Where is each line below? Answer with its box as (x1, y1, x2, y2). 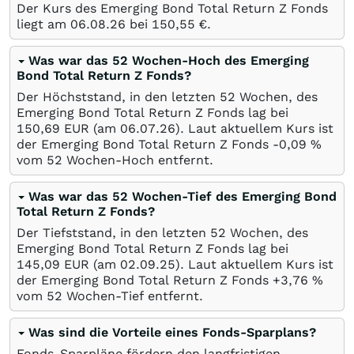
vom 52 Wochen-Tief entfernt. (17, 288, 203, 303)
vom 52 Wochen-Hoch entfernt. (17, 153, 213, 168)
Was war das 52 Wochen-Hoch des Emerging (28, 53, 309, 68)
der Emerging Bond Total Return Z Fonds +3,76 (17, 273, 312, 288)
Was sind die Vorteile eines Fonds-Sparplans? (28, 325, 316, 340)
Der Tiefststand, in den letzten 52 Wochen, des (17, 225, 308, 240)
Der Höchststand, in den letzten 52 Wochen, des (17, 89, 318, 104)
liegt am (17, 17, 70, 32)
